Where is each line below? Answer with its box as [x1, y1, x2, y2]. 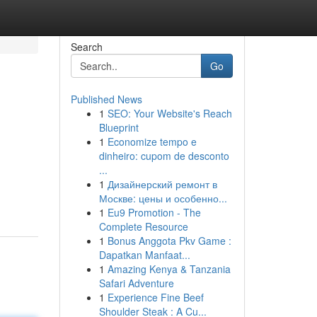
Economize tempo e [107, 134, 197, 149]
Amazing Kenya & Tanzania [107, 262, 231, 276]
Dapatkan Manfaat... [98, 248, 190, 262]
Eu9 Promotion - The [107, 205, 201, 219]
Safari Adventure [98, 276, 174, 290]
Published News [70, 92, 142, 106]
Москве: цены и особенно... [98, 191, 227, 205]
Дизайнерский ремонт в [107, 177, 217, 191]
